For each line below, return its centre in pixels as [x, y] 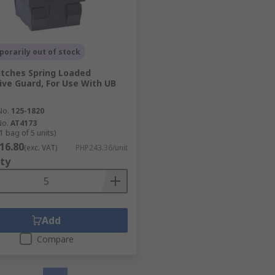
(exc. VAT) [41, 147]
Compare [55, 239]
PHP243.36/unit [101, 147]
